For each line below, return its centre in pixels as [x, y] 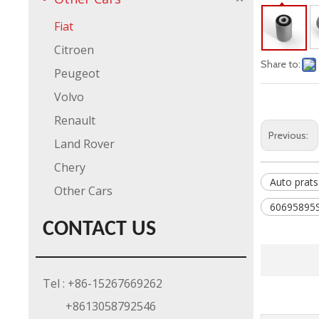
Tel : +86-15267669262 [103, 283]
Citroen [74, 50]
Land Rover [84, 144]
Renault [75, 120]
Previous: [289, 135]
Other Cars [83, 191]
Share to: [281, 64]
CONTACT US [99, 230]
